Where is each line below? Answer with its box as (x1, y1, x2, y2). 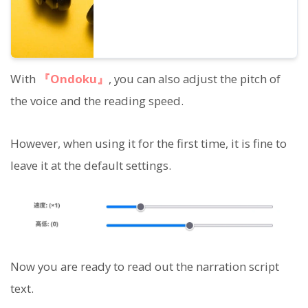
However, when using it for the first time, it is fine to (10, 135, 287, 152)
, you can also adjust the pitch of (109, 70, 280, 87)
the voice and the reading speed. (10, 92, 184, 109)
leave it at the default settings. (10, 157, 171, 174)
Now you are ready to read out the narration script (10, 258, 279, 274)
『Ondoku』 (38, 70, 109, 87)
